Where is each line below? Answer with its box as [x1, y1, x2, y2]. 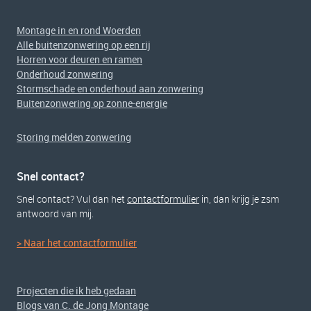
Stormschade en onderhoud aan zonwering [17, 82, 203, 95]
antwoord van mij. [17, 207, 94, 220]
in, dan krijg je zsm [199, 192, 279, 205]
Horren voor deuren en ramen [17, 53, 142, 66]
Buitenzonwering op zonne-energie [17, 96, 167, 110]
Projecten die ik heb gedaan [17, 284, 136, 297]
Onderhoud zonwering [17, 67, 113, 81]
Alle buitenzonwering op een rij [17, 38, 151, 51]
